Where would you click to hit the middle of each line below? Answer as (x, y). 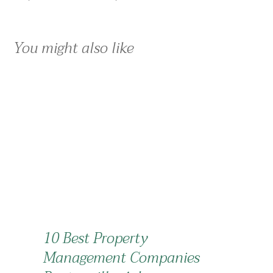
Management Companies (122, 258)
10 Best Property (95, 238)
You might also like (74, 48)
